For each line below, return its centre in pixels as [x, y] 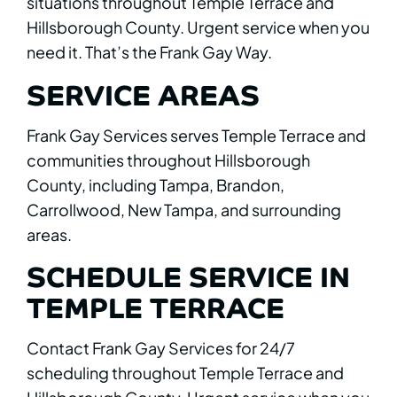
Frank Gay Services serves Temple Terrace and [196, 135]
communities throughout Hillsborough [168, 160]
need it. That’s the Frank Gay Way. [149, 52]
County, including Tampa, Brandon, [156, 184]
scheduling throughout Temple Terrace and [185, 373]
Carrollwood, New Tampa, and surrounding [184, 209]
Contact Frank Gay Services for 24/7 [161, 348]
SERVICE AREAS [143, 93]
